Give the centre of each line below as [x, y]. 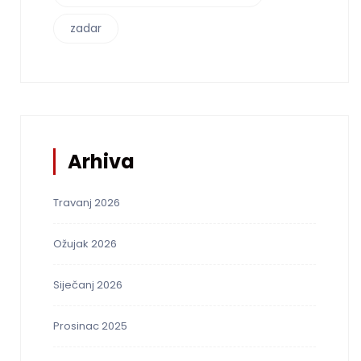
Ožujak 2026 [85, 244]
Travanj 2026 [87, 203]
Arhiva [101, 162]
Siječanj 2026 [88, 285]
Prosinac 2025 [90, 326]
